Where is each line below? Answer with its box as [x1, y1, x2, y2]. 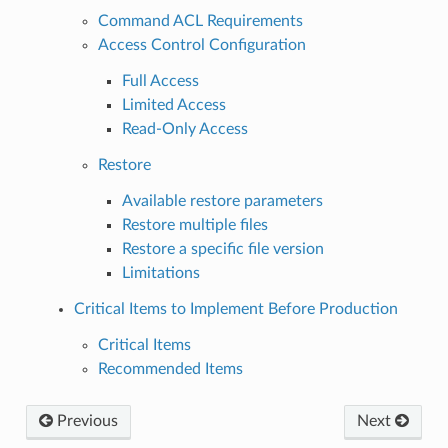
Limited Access [121, 96, 226, 113]
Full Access [121, 72, 199, 89]
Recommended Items [97, 360, 243, 377]
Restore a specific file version [121, 240, 324, 257]
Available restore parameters [121, 192, 323, 209]
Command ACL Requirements [97, 12, 303, 29]
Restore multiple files [121, 216, 268, 233]
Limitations [121, 264, 200, 281]
